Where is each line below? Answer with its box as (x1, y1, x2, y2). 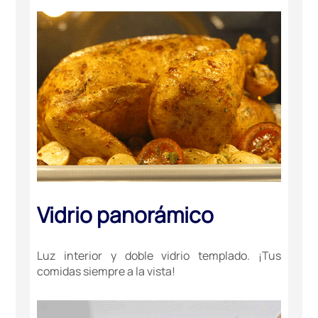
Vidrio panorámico (37, 199, 214, 229)
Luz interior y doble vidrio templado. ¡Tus (37, 247, 281, 263)
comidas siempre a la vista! (37, 263, 176, 279)
